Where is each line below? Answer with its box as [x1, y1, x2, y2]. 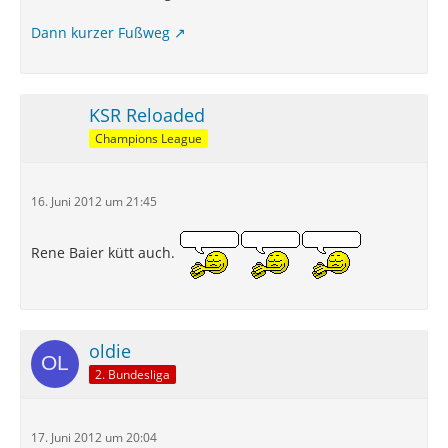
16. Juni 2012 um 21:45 [31, 193, 157, 210]
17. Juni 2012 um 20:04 [31, 429, 157, 446]
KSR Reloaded [89, 103, 205, 127]
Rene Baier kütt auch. [31, 243, 179, 263]
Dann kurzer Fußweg [31, 23, 170, 42]
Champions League [95, 129, 202, 147]
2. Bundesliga [95, 365, 170, 383]
